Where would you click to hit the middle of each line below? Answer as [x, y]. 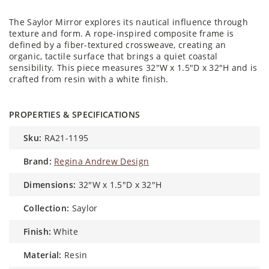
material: [47, 255]
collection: [49, 208]
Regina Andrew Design [102, 161]
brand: [40, 161]
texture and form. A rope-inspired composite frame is [122, 33]
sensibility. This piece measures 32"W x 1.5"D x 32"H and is [133, 67]
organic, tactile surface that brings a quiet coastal [113, 56]
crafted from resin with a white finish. [89, 79]
